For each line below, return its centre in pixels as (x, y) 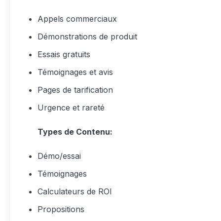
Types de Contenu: (75, 132)
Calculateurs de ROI (75, 191)
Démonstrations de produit (87, 37)
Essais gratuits (64, 54)
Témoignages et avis (75, 72)
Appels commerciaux (77, 19)
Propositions (61, 209)
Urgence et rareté (71, 108)
